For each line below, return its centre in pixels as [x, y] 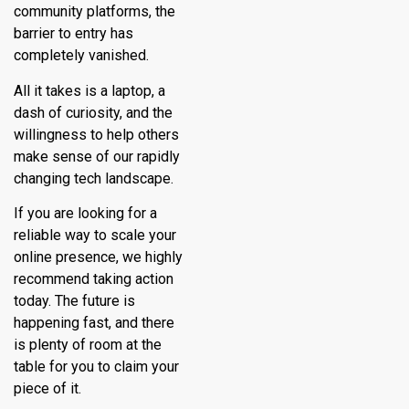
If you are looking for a [85, 214]
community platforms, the [94, 12]
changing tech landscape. [94, 178]
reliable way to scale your [95, 236]
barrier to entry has [73, 34]
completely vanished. [81, 56]
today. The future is [74, 301]
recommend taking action [94, 279]
